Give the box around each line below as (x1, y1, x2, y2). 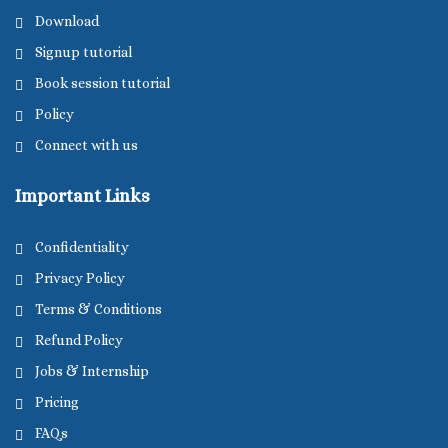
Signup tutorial (35, 44, 132, 60)
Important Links (15, 186, 150, 206)
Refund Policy (35, 332, 123, 348)
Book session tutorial (35, 75, 170, 91)
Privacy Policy (35, 270, 125, 286)
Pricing (35, 394, 79, 410)
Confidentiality (35, 239, 129, 255)
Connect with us (35, 137, 138, 153)
